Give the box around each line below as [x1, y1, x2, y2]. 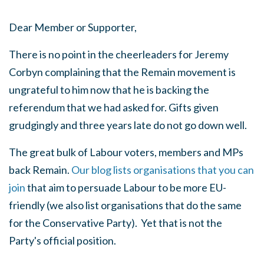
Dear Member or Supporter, [9, 21, 137, 34]
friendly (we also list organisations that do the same [9, 199, 242, 212]
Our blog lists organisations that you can [71, 163, 254, 176]
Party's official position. [9, 234, 116, 247]
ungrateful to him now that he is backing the [9, 83, 209, 96]
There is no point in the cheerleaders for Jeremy [9, 48, 229, 61]
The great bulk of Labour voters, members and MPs [9, 146, 243, 159]
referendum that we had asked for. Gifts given [9, 101, 219, 114]
